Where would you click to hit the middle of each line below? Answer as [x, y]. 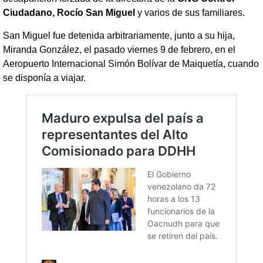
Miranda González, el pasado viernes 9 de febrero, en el [119, 49]
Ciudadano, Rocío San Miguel [69, 13]
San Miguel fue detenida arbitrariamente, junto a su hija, [119, 35]
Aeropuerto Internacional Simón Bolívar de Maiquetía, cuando [131, 63]
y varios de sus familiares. [190, 13]
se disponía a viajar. [44, 77]
